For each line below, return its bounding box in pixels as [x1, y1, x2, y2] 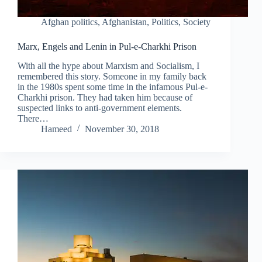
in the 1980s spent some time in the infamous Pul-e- [18, 81, 208, 92]
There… [18, 113, 49, 123]
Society [183, 17, 211, 27]
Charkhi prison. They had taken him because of [18, 92, 192, 102]
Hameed [41, 123, 72, 134]
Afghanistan [102, 17, 147, 27]
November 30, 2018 [85, 123, 159, 134]
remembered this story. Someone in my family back [18, 71, 206, 81]
